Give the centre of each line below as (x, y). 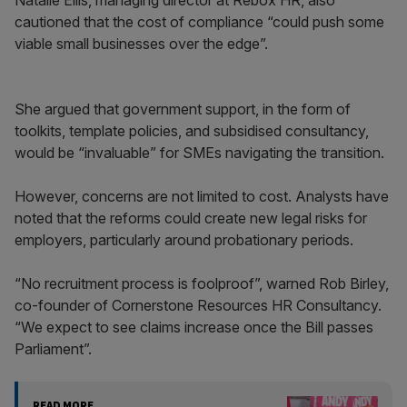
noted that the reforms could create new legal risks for (191, 218)
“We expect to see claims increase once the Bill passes (194, 327)
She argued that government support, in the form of (183, 109)
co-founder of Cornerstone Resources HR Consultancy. (198, 305)
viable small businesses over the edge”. (141, 44)
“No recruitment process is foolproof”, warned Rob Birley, (202, 283)
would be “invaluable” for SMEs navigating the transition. (199, 153)
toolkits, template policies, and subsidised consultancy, (192, 131)
